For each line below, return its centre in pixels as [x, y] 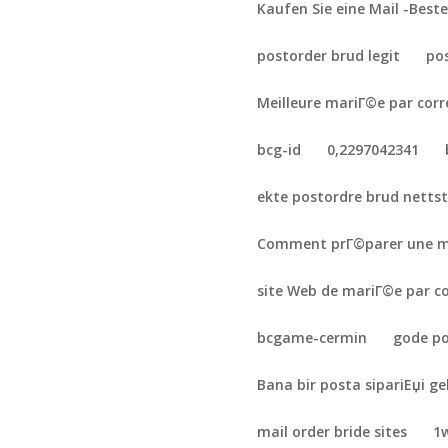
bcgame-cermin [312, 337]
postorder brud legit [329, 55]
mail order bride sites [332, 431]
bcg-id [279, 149]
